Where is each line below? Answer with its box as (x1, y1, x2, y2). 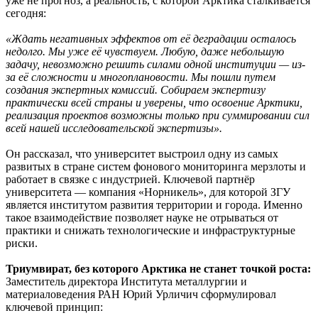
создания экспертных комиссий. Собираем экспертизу (6, 83, 265, 96)
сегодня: (6, 6, 46, 19)
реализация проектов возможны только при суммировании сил (6, 109, 309, 121)
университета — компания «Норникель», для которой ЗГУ (6, 185, 290, 198)
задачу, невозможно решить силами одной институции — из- (6, 57, 305, 70)
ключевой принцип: (6, 300, 103, 313)
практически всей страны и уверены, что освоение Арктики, (6, 96, 302, 109)
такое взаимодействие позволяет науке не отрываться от (6, 211, 278, 224)
